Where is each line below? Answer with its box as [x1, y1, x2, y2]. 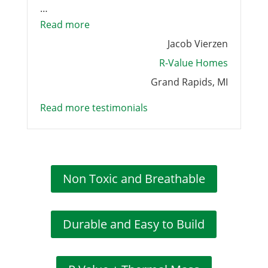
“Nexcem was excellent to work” [89, 17, 232, 31]
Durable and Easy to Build [63, 216, 205, 232]
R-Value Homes [159, 56, 229, 69]
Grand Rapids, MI [151, 75, 229, 89]
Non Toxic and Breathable [62, 170, 205, 187]
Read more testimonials [39, 101, 148, 114]
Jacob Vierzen [167, 37, 229, 50]
